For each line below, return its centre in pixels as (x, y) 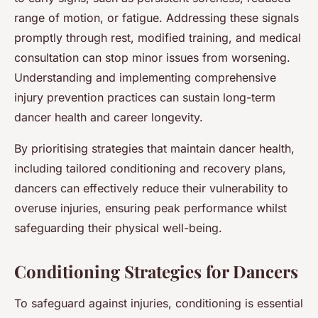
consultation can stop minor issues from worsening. (152, 57)
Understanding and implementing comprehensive (145, 77)
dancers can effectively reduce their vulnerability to (151, 188)
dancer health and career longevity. (109, 117)
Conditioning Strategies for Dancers (156, 271)
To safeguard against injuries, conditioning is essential (159, 303)
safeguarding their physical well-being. (118, 227)
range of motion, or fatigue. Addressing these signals (157, 17)
